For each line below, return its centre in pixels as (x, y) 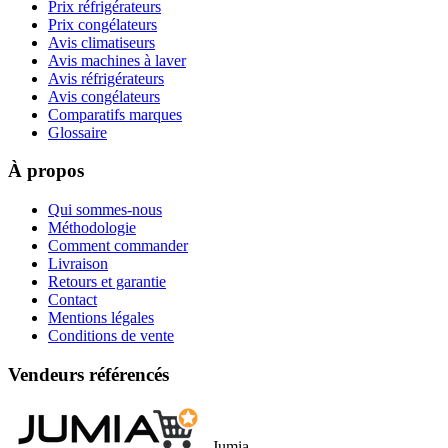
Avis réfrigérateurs (106, 78)
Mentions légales (101, 318)
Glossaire (77, 132)
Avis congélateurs (104, 96)
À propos (46, 171)
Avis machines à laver (117, 60)
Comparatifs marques (115, 114)
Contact (72, 300)
